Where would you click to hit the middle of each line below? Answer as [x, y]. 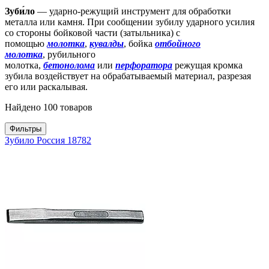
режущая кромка [207, 65]
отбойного [178, 43]
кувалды [107, 43]
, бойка [139, 43]
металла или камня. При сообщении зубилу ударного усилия [130, 22]
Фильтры [26, 128]
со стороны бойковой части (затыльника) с [92, 32]
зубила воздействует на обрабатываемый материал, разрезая [128, 76]
